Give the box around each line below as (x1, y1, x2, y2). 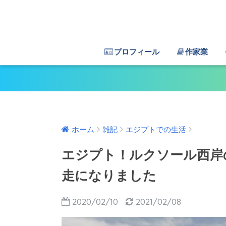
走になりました (62, 168, 156, 183)
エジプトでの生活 (126, 126, 186, 134)
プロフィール (114, 47, 159, 56)
